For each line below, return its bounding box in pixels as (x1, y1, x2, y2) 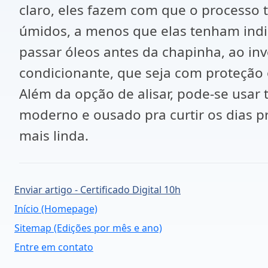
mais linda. (19, 126, 89, 145)
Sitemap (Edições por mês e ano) (14, 221, 162, 234)
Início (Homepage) (14, 202, 98, 215)
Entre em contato (14, 240, 93, 254)
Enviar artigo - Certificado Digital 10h (14, 183, 181, 196)
